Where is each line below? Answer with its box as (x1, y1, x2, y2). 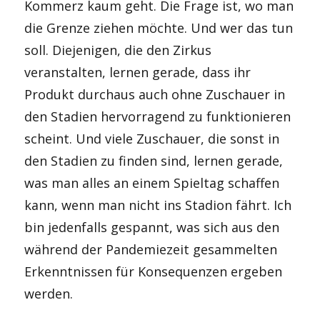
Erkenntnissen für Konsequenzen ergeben (24, 263, 283, 280)
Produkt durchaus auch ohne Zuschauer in (24, 86, 286, 103)
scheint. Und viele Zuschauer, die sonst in (24, 130, 280, 147)
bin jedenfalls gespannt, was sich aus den (24, 219, 280, 236)
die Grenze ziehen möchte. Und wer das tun (24, 19, 294, 36)
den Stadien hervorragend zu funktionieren (24, 108, 291, 125)
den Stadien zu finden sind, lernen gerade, (24, 152, 284, 169)
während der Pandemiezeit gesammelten (24, 241, 278, 258)
